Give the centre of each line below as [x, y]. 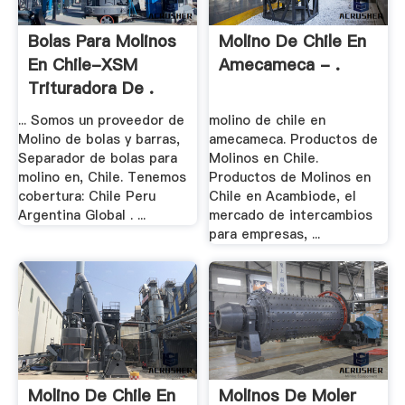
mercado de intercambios [291, 215]
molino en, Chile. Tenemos [102, 177]
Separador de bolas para [97, 158]
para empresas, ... [265, 234]
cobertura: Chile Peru [86, 196]
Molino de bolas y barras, [99, 139]
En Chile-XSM [82, 65]
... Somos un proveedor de [101, 120]
